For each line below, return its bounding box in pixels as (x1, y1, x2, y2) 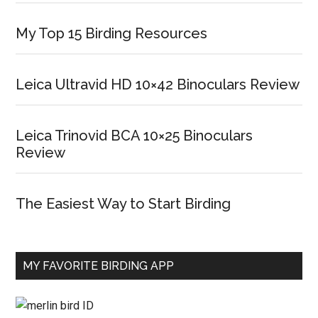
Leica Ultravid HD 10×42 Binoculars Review (16, 76, 300, 93)
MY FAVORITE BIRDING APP (23, 259, 175, 273)
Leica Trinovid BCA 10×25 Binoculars (16, 127, 253, 144)
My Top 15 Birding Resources (16, 25, 208, 42)
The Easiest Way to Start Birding (16, 195, 231, 212)
